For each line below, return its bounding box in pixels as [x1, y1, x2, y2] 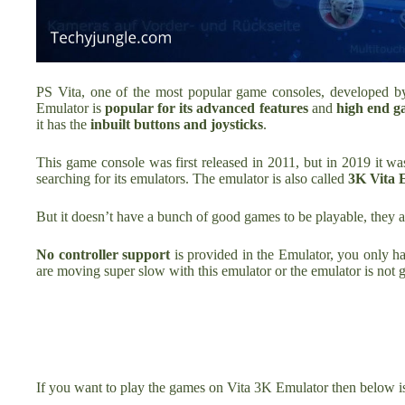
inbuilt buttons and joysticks [90, 116, 263, 132]
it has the [36, 116, 90, 132]
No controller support [36, 246, 174, 262]
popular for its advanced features [101, 99, 308, 116]
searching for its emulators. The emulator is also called [36, 170, 348, 186]
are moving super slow [36, 262, 169, 278]
